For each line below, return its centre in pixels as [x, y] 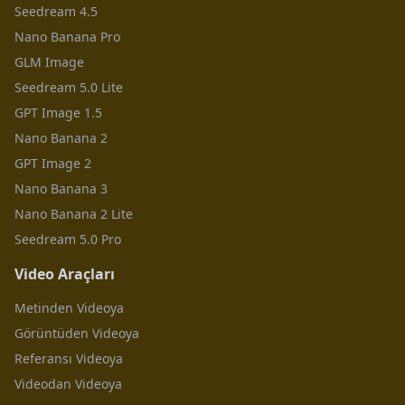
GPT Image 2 [53, 163]
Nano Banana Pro [67, 37]
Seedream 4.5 [56, 11]
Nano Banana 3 [61, 188]
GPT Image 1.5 [58, 113]
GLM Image [49, 62]
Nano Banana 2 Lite [74, 214]
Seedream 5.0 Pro [68, 239]
